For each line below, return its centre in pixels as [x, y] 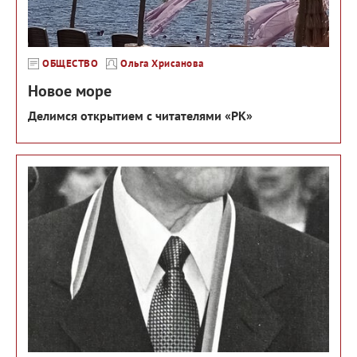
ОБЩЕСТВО [70, 63]
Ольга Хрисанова [162, 63]
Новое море [70, 90]
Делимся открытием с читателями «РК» [140, 115]
